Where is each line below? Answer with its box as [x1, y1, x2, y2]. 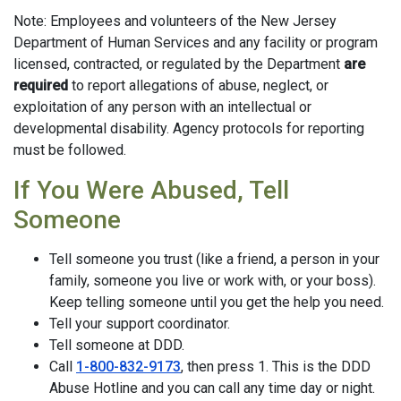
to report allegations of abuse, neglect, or [68, 77, 328, 94]
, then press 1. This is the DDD [181, 358, 371, 375]
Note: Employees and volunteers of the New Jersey [13, 13, 337, 30]
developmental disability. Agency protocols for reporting [13, 120, 364, 137]
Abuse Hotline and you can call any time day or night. [49, 380, 375, 397]
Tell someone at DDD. [49, 337, 184, 354]
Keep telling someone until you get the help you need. [49, 294, 388, 311]
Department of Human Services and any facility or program [13, 34, 378, 51]
